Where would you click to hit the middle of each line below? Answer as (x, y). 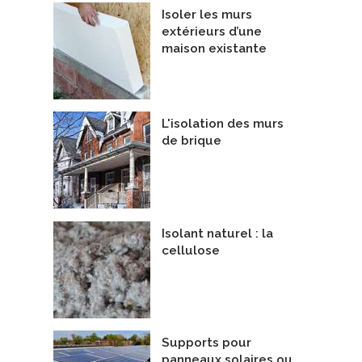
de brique (192, 141)
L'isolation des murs (223, 124)
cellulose (191, 250)
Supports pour (206, 343)
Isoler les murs (207, 14)
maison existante (214, 48)
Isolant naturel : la (217, 233)
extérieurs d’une (212, 31)
